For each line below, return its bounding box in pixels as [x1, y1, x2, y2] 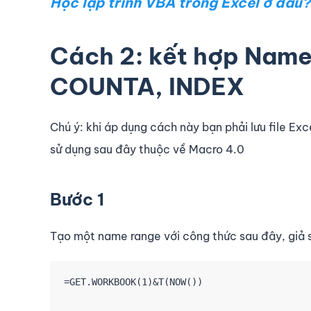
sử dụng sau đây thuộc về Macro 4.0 [50, 142, 244, 157]
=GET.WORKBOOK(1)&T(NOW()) [64, 276, 203, 288]
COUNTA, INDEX [50, 72, 244, 102]
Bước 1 [50, 189, 104, 210]
